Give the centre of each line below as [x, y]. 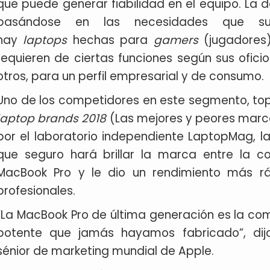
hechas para [110, 40]
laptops [45, 40]
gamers [176, 40]
